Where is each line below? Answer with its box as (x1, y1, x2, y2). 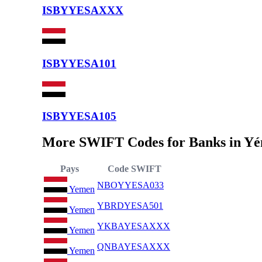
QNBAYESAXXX (97, 242, 170, 252)
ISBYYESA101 (42, 57, 116, 70)
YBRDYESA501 (97, 201, 163, 211)
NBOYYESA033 (97, 180, 164, 191)
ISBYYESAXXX (42, 4, 123, 17)
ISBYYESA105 (42, 110, 116, 123)
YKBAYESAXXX (97, 221, 170, 232)
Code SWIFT (107, 164, 161, 174)
